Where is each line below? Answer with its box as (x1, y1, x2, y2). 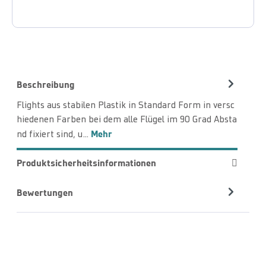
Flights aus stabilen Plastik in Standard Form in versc (17, 100, 235, 110)
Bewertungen (17, 187, 73, 199)
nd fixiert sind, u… (17, 129, 91, 140)
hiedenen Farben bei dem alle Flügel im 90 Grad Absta (17, 115, 237, 125)
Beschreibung (17, 79, 75, 91)
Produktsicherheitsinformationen (17, 157, 156, 169)
